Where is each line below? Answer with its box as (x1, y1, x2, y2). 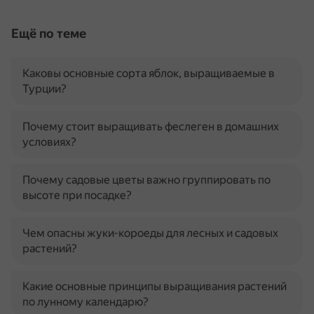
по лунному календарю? (22, 295, 149, 308)
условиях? (22, 135, 76, 149)
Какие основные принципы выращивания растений (22, 280, 287, 293)
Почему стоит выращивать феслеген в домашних (22, 120, 279, 133)
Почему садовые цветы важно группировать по (22, 173, 271, 186)
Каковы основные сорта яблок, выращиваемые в (22, 67, 275, 80)
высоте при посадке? (22, 189, 132, 202)
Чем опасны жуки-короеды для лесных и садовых (22, 226, 278, 240)
